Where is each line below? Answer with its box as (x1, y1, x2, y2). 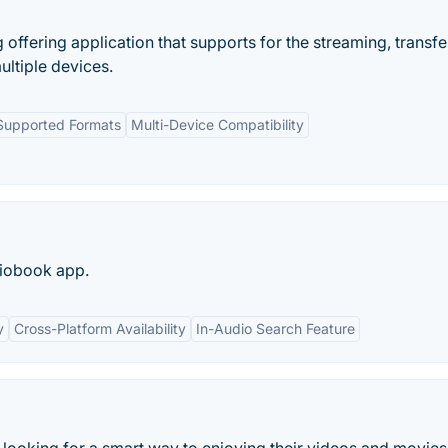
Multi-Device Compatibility (131, 116, 304, 133)
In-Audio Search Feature (196, 320, 355, 337)
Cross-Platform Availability (14, 320, 186, 337)
